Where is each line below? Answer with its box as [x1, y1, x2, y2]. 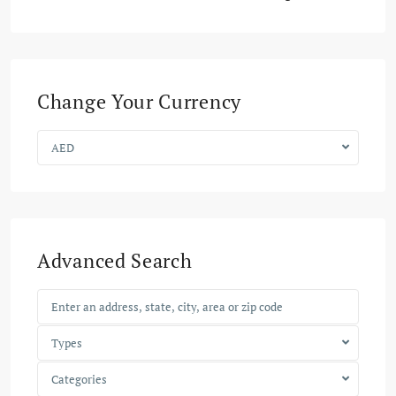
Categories [51, 370, 107, 387]
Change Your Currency [37, 88, 241, 114]
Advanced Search [37, 247, 193, 273]
